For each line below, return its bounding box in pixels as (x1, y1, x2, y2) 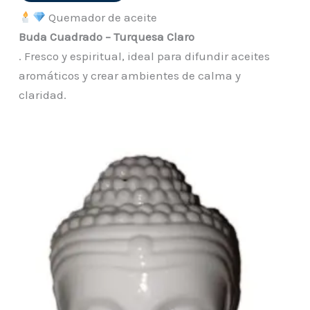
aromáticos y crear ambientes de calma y (19, 69, 241, 83)
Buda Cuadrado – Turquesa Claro (19, 30, 195, 44)
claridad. (19, 88, 67, 102)
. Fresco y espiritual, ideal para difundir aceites (19, 49, 271, 64)
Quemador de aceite (45, 10, 157, 25)
